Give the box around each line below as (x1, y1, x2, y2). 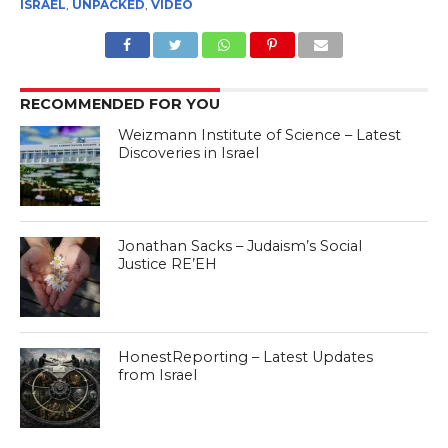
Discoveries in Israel (118, 144, 260, 163)
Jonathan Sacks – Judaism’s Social (118, 237, 363, 256)
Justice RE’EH (118, 255, 218, 274)
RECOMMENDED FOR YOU (19, 95, 220, 114)
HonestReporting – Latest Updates (118, 348, 374, 367)
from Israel (118, 366, 198, 385)
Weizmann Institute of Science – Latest (118, 126, 402, 145)
